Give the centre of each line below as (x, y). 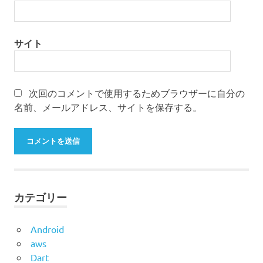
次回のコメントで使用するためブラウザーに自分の (137, 92)
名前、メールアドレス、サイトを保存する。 (108, 107)
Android (47, 229)
